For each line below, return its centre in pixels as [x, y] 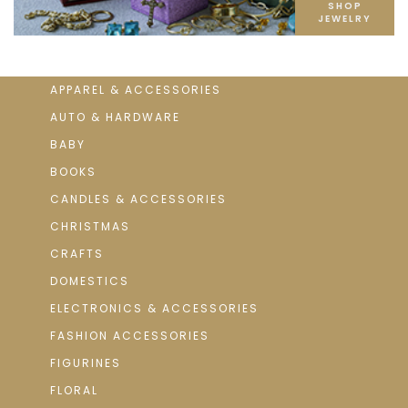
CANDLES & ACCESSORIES [138, 199]
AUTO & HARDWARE [115, 117]
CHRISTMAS [90, 227]
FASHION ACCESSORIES [130, 336]
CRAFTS [77, 254]
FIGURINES [86, 363]
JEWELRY [345, 19]
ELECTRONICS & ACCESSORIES [154, 309]
